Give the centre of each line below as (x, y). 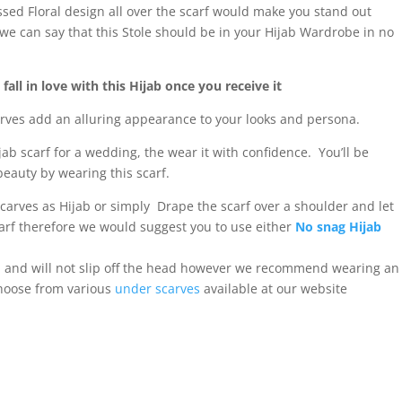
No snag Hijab (339, 227)
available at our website (274, 289)
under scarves (158, 289)
